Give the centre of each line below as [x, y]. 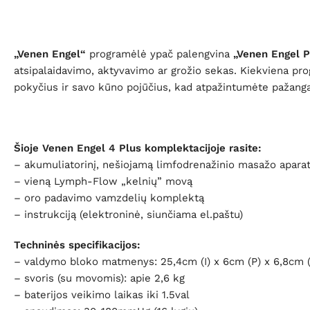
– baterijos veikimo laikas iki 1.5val [102, 294]
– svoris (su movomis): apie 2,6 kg [99, 278]
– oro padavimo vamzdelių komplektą [109, 198]
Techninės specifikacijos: [77, 245]
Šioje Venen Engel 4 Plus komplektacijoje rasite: [138, 148]
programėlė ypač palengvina [159, 54]
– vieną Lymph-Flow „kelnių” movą [103, 181]
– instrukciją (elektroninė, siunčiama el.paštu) [128, 214]
